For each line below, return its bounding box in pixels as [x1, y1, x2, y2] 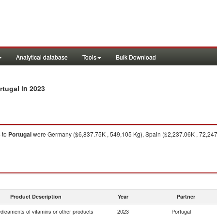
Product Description [10, 193, 62, 200]
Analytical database [16, 53, 68, 61]
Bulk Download [116, 53, 156, 61]
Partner [177, 193, 195, 200]
